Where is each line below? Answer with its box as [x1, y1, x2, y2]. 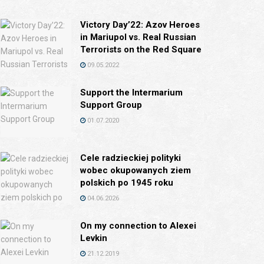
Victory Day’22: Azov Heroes [80, 19, 200, 30]
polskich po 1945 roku [80, 177, 173, 188]
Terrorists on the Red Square [80, 44, 202, 55]
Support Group [80, 100, 142, 110]
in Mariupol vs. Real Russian [80, 32, 196, 42]
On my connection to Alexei [80, 220, 196, 231]
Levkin [80, 232, 107, 243]
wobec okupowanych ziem [80, 164, 191, 176]
